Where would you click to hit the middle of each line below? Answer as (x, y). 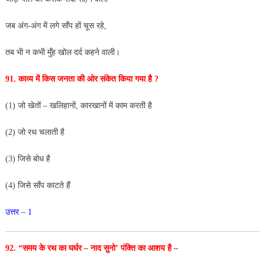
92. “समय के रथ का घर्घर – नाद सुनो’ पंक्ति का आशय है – (91, 248)
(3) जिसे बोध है (29, 159)
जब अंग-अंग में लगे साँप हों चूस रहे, (57, 25)
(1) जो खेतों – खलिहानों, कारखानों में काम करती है (78, 105)
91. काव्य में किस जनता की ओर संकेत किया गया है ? (83, 79)
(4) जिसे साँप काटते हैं (38, 185)
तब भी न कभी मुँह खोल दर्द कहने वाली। (62, 52)
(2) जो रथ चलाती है (36, 132)
